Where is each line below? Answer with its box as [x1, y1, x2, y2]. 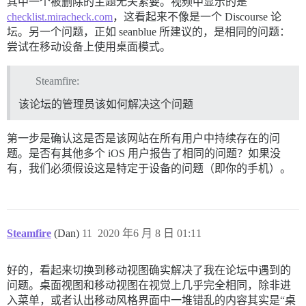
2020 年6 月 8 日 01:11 [98, 227, 201, 240]
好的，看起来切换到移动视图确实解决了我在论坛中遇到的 [7, 264, 291, 277]
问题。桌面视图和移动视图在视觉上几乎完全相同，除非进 [7, 279, 291, 292]
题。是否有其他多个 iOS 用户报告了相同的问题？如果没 [7, 148, 281, 160]
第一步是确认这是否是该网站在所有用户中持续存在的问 [7, 133, 280, 145]
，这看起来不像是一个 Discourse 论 [113, 10, 281, 23]
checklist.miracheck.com [7, 10, 113, 23]
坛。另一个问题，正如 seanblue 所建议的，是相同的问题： [7, 25, 290, 38]
